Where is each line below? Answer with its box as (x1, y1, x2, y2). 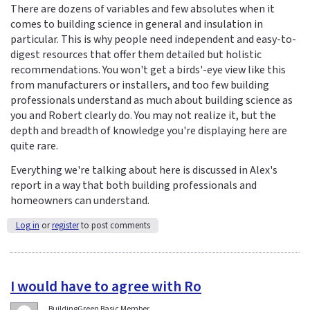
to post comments (78, 219, 150, 232)
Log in (15, 219, 39, 232)
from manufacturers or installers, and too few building (10, 77, 269, 93)
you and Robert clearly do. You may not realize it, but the (10, 108, 276, 124)
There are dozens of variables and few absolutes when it (10, 1, 275, 17)
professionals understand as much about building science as (10, 93, 293, 109)
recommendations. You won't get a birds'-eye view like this (10, 62, 286, 78)
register (51, 219, 79, 232)
